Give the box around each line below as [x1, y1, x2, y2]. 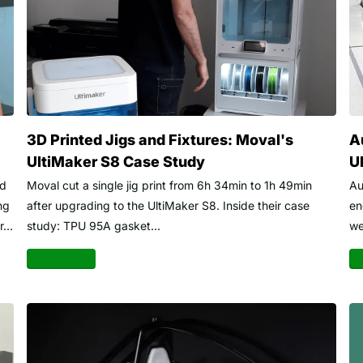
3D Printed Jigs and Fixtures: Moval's [26, 131, 293, 149]
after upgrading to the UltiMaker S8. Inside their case [26, 199, 310, 213]
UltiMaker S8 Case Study [26, 153, 205, 171]
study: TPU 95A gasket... [26, 219, 160, 233]
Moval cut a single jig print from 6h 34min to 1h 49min [26, 178, 312, 193]
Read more [26, 252, 86, 267]
